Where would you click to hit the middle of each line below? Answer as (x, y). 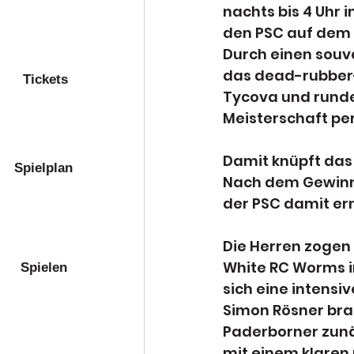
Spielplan (43, 168)
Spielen (43, 267)
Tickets (45, 79)
